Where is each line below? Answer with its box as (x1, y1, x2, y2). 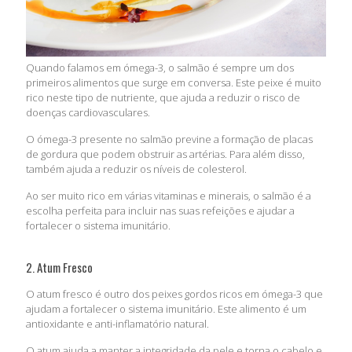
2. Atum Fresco (26, 258, 93, 277)
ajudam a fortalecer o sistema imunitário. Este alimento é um (26, 302, 306, 317)
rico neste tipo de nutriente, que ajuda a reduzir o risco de (26, 90, 300, 105)
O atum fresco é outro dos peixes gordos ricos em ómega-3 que (26, 287, 323, 302)
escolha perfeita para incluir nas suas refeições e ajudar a (26, 203, 295, 218)
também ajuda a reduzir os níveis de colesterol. (26, 162, 247, 177)
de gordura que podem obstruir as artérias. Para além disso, (26, 147, 305, 162)
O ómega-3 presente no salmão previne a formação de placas (26, 132, 313, 147)
